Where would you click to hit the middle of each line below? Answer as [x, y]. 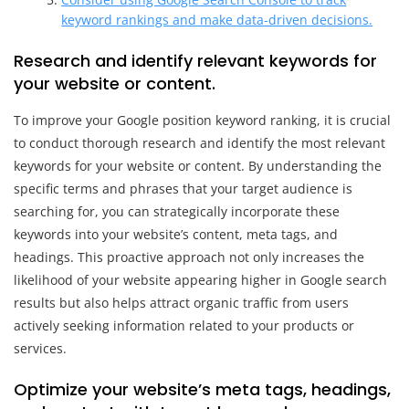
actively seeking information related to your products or [184, 325]
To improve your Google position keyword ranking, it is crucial [202, 120]
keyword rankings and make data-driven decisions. [217, 19]
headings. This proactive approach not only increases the [189, 257]
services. [40, 348]
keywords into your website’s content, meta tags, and [176, 234]
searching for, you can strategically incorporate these [177, 211]
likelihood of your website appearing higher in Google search [200, 279]
